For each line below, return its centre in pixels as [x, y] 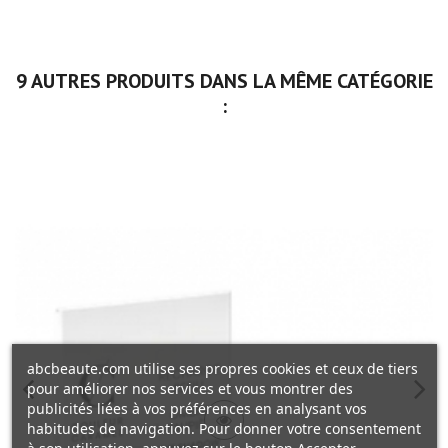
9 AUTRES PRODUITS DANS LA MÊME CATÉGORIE [224, 81]
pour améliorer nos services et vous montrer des [189, 388]
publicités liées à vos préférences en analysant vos [196, 408]
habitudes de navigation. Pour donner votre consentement [223, 428]
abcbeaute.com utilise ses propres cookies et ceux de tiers [222, 368]
